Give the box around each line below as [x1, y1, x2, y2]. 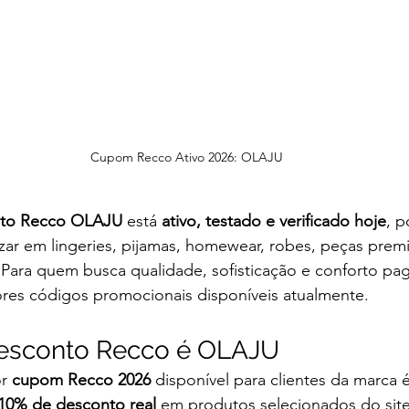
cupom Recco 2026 [12, 370, 151, 391]
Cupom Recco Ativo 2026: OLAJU [89, 149, 283, 166]
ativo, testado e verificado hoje [162, 211, 386, 232]
